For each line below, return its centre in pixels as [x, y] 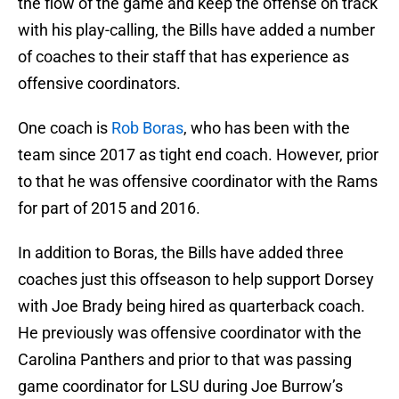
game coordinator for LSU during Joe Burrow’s [180, 387]
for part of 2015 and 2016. [109, 208]
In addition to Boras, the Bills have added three [181, 253]
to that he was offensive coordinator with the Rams [198, 182]
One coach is [65, 128]
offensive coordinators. [99, 84]
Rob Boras [147, 128]
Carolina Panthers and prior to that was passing [185, 360]
